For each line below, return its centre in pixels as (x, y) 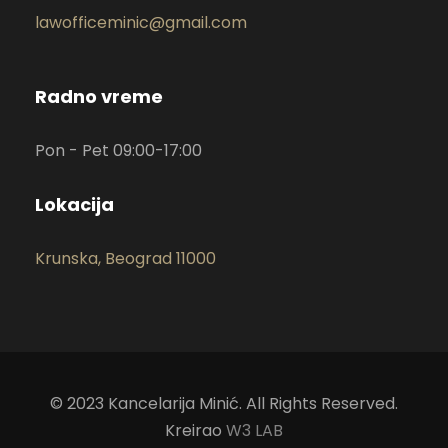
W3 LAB (254, 430)
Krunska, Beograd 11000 (125, 258)
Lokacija (74, 204)
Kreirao (195, 430)
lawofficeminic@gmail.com (141, 22)
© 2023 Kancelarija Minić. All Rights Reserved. (224, 403)
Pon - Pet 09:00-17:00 (118, 150)
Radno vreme (99, 96)
